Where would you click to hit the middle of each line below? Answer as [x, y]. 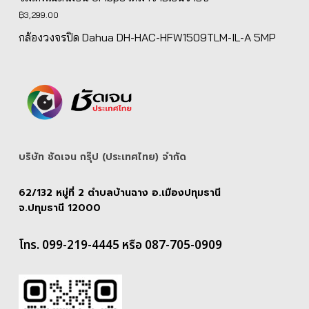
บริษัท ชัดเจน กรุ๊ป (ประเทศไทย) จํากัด [102, 157]
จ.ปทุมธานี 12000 [59, 208]
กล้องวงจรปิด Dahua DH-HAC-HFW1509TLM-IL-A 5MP [147, 37]
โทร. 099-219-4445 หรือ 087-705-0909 [120, 245]
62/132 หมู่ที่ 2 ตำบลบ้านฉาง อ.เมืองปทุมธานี [119, 192]
